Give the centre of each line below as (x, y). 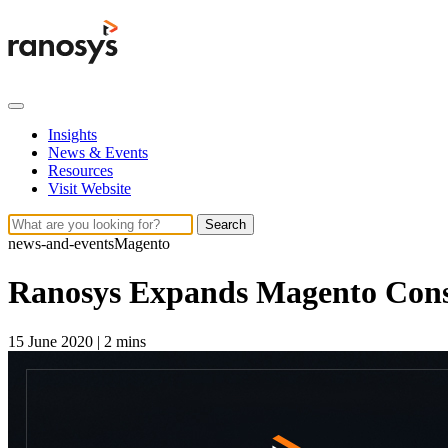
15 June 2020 (52, 341)
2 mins (125, 341)
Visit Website (89, 188)
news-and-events (61, 243)
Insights (72, 134)
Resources (80, 170)
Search (225, 224)
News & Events (98, 152)
